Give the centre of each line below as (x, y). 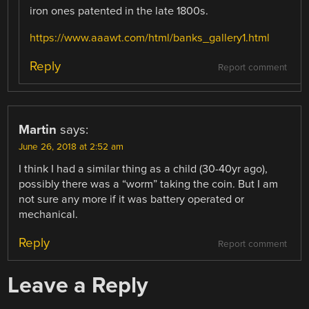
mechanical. (49, 214)
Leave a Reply (78, 285)
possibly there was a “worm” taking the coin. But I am (149, 184)
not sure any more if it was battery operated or (132, 199)
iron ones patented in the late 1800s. (119, 11)
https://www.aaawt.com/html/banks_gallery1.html (150, 38)
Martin (38, 129)
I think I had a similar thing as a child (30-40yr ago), (143, 169)
